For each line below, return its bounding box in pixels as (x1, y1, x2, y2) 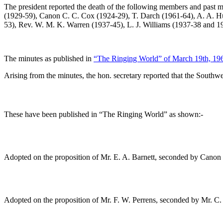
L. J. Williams (127, 20, 170, 29)
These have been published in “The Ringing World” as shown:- (4, 110, 203, 119)
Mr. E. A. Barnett (101, 153, 155, 162)
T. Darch (132, 11, 160, 20)
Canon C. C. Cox (39, 11, 95, 20)
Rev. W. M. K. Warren (18, 20, 90, 29)
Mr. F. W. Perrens (101, 196, 156, 205)
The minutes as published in (4, 54, 94, 63)
